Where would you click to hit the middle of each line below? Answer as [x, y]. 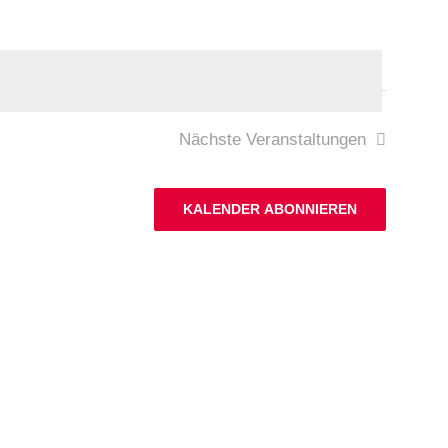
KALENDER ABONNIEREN [270, 209]
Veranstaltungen [306, 139]
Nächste [213, 139]
